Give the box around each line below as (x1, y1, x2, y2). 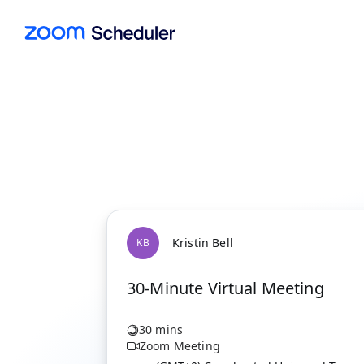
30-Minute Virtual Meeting (127, 277, 324, 299)
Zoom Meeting (140, 338, 220, 353)
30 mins (139, 322, 184, 337)
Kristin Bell (172, 235, 233, 250)
